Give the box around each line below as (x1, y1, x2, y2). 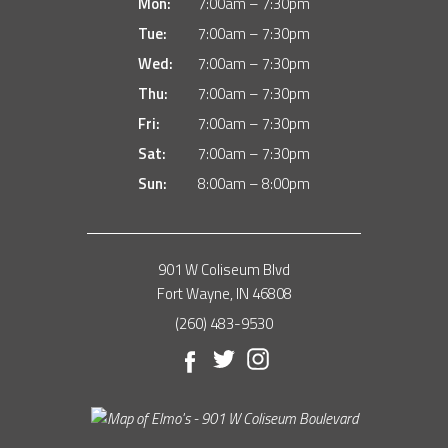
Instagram (268, 347, 333, 371)
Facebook (200, 347, 261, 371)
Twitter (234, 347, 277, 371)
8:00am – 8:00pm (198, 172, 310, 196)
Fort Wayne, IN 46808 (156, 282, 292, 306)
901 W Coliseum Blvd (158, 258, 290, 282)
